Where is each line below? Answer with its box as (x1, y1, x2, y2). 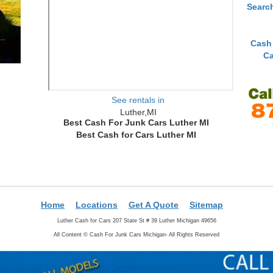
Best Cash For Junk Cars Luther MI (63, 117, 210, 127)
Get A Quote (129, 199, 179, 210)
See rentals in (112, 94, 165, 105)
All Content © (54, 230, 90, 238)
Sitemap (190, 199, 223, 210)
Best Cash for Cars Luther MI (76, 129, 197, 140)
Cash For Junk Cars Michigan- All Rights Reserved (90, 230, 219, 238)
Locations (76, 199, 118, 210)
